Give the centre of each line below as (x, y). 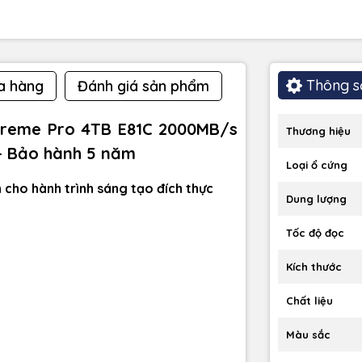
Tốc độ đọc (315, 233)
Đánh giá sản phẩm (143, 86)
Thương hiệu (318, 131)
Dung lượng (316, 199)
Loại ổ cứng (317, 165)
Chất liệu (309, 301)
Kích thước (314, 267)
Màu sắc (308, 335)
